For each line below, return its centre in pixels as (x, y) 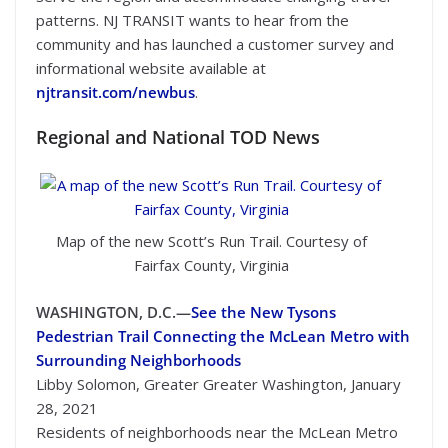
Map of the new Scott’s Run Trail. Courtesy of (211, 241)
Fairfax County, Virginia (211, 265)
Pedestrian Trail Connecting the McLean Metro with (223, 336)
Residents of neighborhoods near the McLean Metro (217, 432)
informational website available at (151, 67)
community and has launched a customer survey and (215, 43)
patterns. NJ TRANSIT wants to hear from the (192, 19)
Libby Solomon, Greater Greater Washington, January (218, 384)
